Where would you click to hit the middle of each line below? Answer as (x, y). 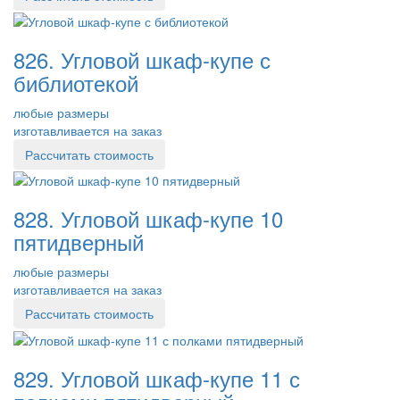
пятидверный (79, 242)
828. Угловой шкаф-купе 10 (148, 219)
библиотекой (76, 83)
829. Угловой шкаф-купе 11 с (157, 378)
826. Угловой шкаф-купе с (142, 60)
